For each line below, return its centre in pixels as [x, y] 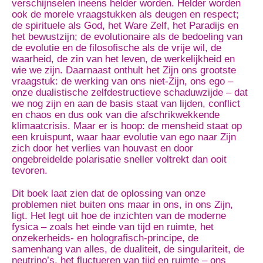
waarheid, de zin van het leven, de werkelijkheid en [123, 59]
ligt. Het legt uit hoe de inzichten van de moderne [119, 216]
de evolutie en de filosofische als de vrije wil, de [117, 48]
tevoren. [30, 171]
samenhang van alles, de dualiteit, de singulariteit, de [128, 249]
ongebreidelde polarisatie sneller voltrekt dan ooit [119, 159]
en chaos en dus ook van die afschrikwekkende [116, 115]
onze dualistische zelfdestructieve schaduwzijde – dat [130, 92]
